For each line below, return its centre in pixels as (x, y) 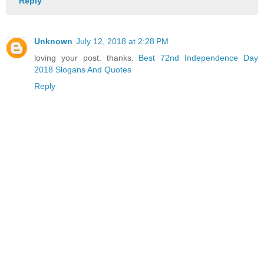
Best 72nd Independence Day (199, 58)
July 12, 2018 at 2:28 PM (122, 42)
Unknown (53, 42)
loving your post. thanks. (87, 58)
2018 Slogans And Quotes (83, 70)
